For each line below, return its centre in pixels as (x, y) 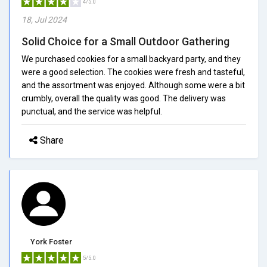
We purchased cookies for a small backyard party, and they (131, 59)
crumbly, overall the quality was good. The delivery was (124, 98)
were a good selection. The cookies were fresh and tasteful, (133, 72)
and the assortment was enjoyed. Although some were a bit (133, 85)
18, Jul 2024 (44, 19)
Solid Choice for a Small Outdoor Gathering (125, 41)
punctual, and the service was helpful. (92, 111)
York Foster (51, 241)
